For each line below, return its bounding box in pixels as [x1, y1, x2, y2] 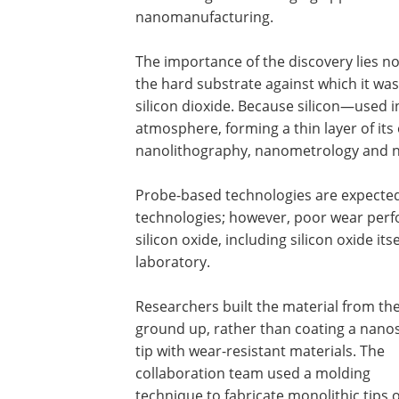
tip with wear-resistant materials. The [135, 341, 385, 361]
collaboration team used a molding [135, 363, 370, 383]
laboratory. [135, 252, 210, 272]
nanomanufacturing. [135, 7, 273, 27]
